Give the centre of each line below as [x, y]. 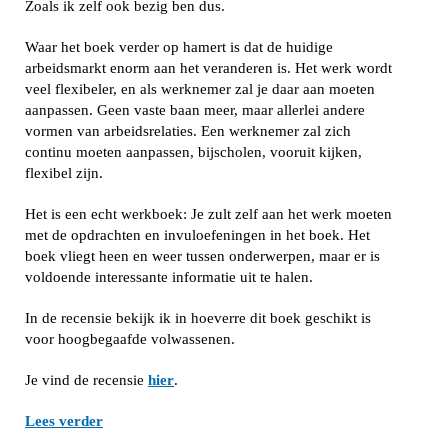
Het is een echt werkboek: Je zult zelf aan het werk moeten [208, 214]
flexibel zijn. [64, 173]
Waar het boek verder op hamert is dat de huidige [179, 47]
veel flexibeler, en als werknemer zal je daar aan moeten [200, 89]
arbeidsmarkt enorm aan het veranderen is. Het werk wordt [208, 68]
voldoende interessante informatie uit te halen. [169, 277]
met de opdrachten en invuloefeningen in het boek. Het [197, 235]
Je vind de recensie [86, 380]
